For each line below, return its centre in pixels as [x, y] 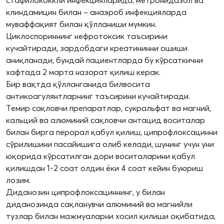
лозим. [18, 180]
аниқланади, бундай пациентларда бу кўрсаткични [104, 60]
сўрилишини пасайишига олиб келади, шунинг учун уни [110, 144]
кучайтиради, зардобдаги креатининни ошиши [97, 48]
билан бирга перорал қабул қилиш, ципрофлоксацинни [112, 132]
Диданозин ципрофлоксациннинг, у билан [85, 192]
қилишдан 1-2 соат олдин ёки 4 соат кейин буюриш [104, 168]
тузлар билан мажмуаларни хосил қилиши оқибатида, [111, 216]
